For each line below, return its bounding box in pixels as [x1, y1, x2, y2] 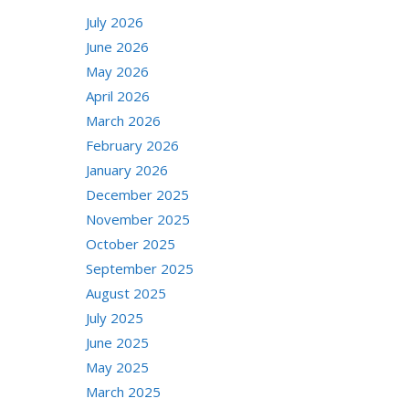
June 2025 [85, 333, 149, 351]
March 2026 [85, 111, 161, 130]
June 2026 [85, 37, 149, 56]
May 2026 [85, 62, 149, 80]
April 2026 [85, 87, 150, 105]
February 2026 [85, 136, 179, 154]
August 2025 [85, 284, 166, 302]
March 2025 [85, 383, 161, 401]
